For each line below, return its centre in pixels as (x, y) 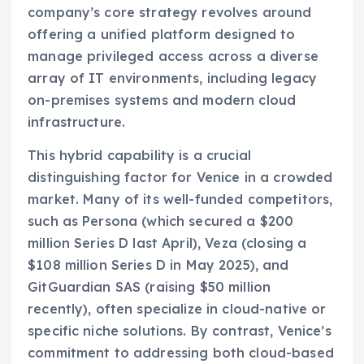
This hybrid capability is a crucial (140, 155)
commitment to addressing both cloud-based (181, 352)
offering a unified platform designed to (162, 34)
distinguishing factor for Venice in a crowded (180, 177)
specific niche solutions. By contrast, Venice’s (180, 330)
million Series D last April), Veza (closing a (167, 243)
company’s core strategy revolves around (170, 12)
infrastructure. (77, 121)
